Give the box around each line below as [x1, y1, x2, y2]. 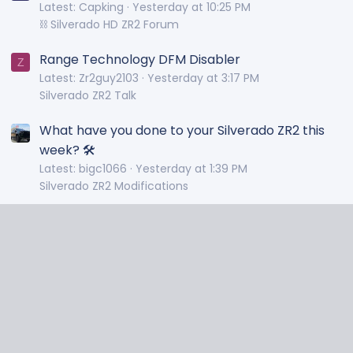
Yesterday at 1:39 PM [136, 161, 247, 177]
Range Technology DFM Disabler [39, 50, 240, 69]
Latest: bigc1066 [39, 161, 127, 177]
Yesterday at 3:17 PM [147, 70, 259, 87]
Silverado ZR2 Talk [39, 87, 136, 104]
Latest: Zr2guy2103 [39, 70, 139, 87]
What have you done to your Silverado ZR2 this [39, 121, 325, 140]
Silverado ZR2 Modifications [39, 178, 188, 195]
